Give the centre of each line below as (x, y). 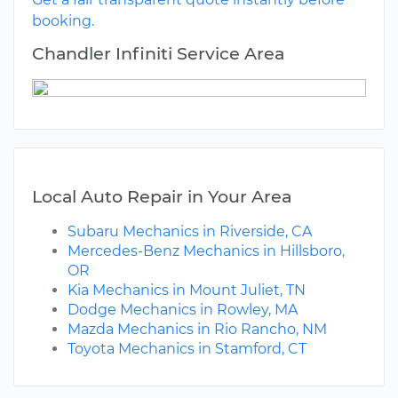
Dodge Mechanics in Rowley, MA (183, 310)
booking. (63, 21)
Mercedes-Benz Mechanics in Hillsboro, (206, 251)
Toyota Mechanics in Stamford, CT (187, 349)
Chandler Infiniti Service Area (158, 54)
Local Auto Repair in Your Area (162, 197)
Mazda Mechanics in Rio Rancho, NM (197, 330)
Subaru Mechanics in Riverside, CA (190, 232)
